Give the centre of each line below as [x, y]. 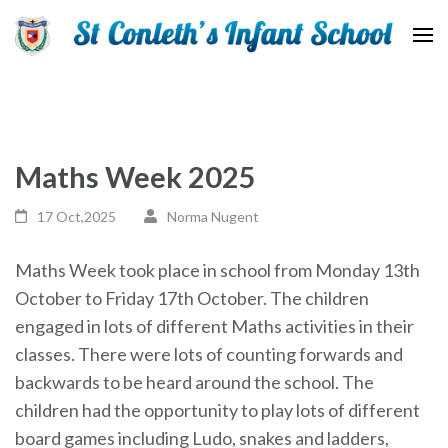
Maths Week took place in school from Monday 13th [217, 269]
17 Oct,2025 [77, 216]
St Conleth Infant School [158, 69]
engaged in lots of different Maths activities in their [214, 325]
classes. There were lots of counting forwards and [209, 353]
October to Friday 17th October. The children [192, 297]
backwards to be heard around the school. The [194, 381]
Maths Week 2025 [135, 176]
